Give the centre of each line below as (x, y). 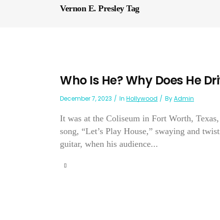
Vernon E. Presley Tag (100, 9)
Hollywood (142, 98)
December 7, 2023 (86, 98)
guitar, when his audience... (109, 144)
